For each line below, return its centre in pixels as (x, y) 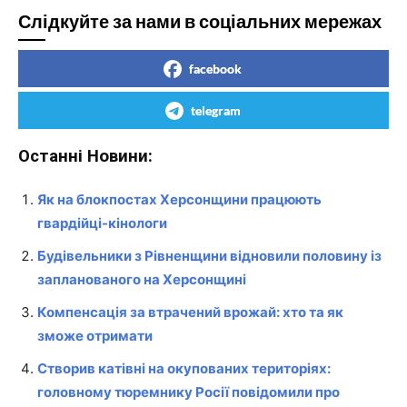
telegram (215, 110)
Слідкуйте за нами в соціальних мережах (200, 20)
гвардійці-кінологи (102, 223)
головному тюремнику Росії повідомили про (189, 392)
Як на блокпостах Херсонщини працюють (179, 199)
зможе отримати (95, 335)
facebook (215, 68)
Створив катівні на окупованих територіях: (184, 368)
